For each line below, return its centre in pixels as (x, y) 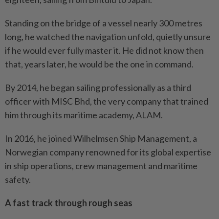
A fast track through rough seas (69, 203)
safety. (18, 179)
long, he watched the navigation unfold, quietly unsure (108, 36)
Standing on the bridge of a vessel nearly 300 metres (104, 23)
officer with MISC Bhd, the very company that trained (107, 101)
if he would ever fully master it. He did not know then (104, 50)
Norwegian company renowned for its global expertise (108, 152)
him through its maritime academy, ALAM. (84, 115)
